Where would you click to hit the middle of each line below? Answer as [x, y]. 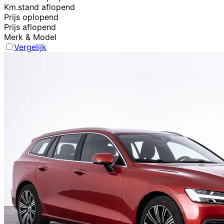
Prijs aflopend [30, 27]
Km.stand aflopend [39, 7]
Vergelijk [30, 47]
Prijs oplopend [31, 17]
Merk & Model [30, 37]
